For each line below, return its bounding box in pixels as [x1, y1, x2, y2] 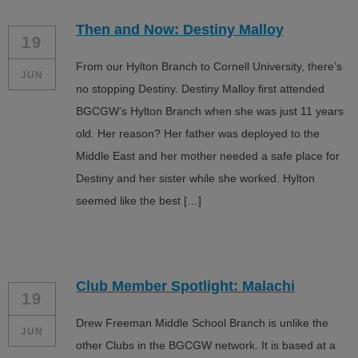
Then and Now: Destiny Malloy [76, 22, 284, 38]
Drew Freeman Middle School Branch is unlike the [76, 316, 328, 329]
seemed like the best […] [76, 194, 201, 207]
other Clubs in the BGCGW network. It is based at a [76, 339, 336, 352]
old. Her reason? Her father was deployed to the [76, 127, 320, 140]
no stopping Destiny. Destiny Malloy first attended [76, 82, 324, 95]
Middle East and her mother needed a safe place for [76, 149, 340, 162]
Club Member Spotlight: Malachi [76, 278, 295, 294]
